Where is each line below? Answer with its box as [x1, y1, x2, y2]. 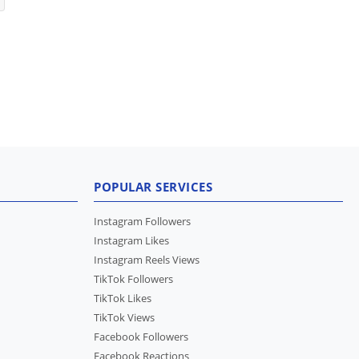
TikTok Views [94, 310, 155, 325]
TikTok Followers [94, 272, 173, 286]
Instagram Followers [94, 214, 191, 228]
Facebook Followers [94, 329, 188, 344]
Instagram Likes [94, 233, 169, 248]
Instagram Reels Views [94, 252, 200, 267]
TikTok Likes [94, 291, 151, 305]
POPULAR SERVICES [94, 179, 212, 195]
